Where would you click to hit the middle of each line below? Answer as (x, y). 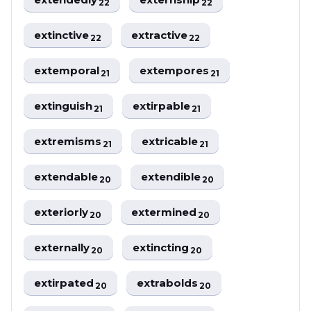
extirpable (163, 106)
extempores (176, 70)
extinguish (65, 106)
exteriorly (62, 212)
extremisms (69, 141)
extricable (171, 141)
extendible (172, 177)
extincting (162, 247)
